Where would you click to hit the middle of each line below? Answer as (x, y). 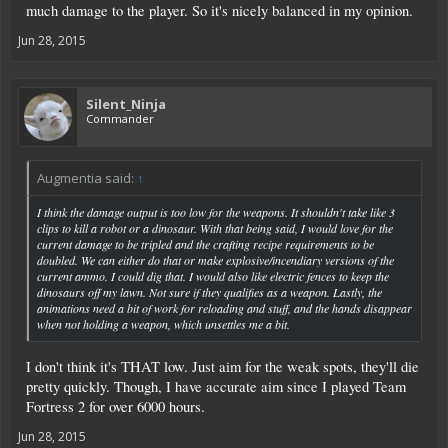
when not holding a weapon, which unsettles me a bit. (163, 324)
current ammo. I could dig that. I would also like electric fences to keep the (213, 276)
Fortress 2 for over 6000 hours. (115, 406)
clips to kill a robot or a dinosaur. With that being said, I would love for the (215, 228)
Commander (120, 119)
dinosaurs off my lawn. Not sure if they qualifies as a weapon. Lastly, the (209, 292)
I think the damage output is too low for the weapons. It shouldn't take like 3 (216, 212)
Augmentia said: (87, 178)
